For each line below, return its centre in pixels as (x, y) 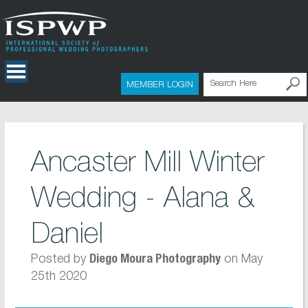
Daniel (67, 232)
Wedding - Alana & (142, 197)
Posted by (60, 258)
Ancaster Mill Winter (147, 161)
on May (241, 258)
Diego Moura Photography (155, 260)
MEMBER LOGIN (159, 84)
